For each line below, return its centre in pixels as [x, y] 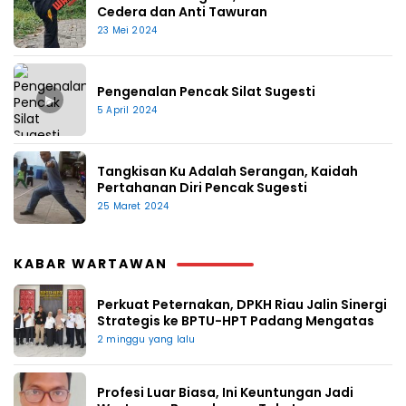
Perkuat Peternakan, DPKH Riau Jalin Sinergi [242, 305]
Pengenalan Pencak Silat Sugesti [206, 92]
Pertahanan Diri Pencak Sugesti [202, 188]
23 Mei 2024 [127, 31]
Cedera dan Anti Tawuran [182, 12]
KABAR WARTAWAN [91, 264]
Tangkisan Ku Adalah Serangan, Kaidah [227, 172]
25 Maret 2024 [133, 207]
